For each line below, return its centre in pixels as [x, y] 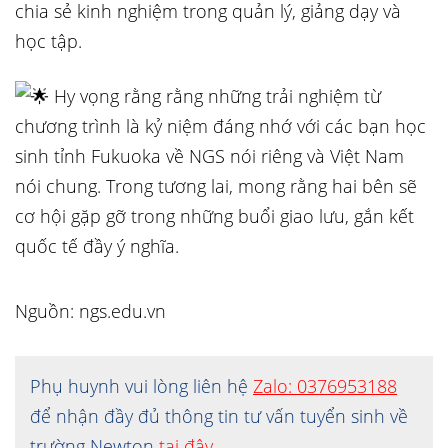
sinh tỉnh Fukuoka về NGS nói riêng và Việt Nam [209, 156]
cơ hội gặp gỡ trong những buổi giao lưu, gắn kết [214, 216]
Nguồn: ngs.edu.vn [90, 311]
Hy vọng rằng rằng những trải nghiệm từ [215, 96]
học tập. [48, 41]
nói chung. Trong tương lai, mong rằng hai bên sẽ [216, 186]
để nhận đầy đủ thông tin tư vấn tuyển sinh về [219, 416]
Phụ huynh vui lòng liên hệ [141, 386]
